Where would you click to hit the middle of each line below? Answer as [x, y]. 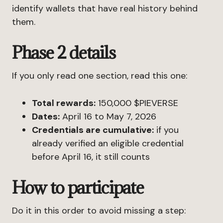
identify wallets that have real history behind [105, 8]
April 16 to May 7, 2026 [108, 116]
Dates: [46, 116]
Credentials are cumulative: [93, 130]
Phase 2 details [64, 53]
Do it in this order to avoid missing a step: [99, 211]
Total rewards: [64, 103]
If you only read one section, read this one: [100, 76]
